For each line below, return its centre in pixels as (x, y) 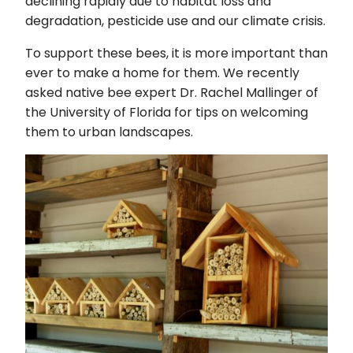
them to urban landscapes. (109, 132)
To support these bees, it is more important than (176, 53)
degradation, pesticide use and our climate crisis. (175, 21)
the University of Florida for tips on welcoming (167, 112)
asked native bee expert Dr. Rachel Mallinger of (172, 93)
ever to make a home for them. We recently (162, 73)
